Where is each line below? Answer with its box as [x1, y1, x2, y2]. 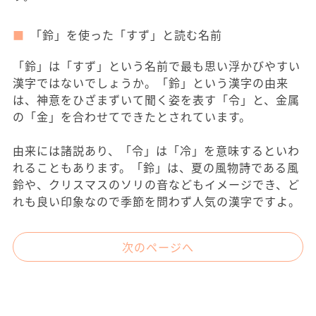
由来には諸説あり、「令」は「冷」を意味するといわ [13, 142, 300, 159]
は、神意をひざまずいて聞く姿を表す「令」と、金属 [13, 91, 300, 109]
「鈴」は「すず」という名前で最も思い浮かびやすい [13, 57, 300, 75]
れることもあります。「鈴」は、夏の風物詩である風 [13, 159, 299, 176]
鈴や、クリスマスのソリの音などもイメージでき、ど [13, 176, 300, 193]
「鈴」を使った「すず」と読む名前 [30, 26, 222, 44]
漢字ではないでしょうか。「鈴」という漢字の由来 [13, 74, 288, 92]
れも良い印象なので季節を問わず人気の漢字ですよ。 [13, 193, 300, 210]
